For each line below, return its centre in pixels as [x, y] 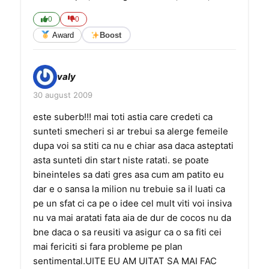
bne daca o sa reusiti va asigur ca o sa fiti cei [127, 232]
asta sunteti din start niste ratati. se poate [121, 160]
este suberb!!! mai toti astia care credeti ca [123, 117]
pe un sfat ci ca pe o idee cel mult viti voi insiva [132, 203]
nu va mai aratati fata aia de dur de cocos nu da [132, 218]
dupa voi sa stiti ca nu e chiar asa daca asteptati [133, 146]
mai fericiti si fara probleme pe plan [108, 246]
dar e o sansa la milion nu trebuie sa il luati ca [129, 189]
